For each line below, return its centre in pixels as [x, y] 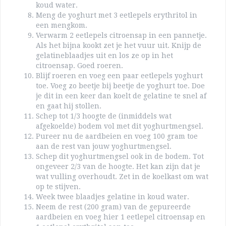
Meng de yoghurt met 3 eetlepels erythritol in [117, 15]
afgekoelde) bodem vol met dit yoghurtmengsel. [120, 126]
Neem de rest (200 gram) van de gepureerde [113, 207]
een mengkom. [62, 25]
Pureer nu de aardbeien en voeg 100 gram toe [117, 136]
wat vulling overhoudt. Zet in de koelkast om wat [122, 177]
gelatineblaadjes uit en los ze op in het [104, 56]
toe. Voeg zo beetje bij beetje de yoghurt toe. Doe [120, 86]
